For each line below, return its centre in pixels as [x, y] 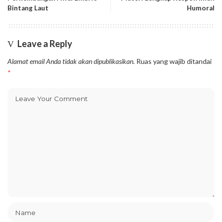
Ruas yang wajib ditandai [174, 61]
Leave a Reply [45, 43]
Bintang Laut [28, 8]
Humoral [201, 8]
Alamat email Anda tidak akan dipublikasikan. [71, 61]
